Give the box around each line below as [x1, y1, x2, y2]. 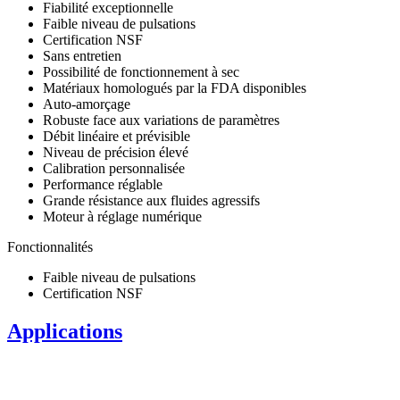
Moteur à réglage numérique [43, 208, 202, 224]
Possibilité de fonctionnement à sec [43, 63, 239, 79]
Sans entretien [43, 47, 121, 63]
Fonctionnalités [7, 238, 93, 254]
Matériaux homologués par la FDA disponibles [43, 79, 306, 96]
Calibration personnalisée [43, 160, 185, 176]
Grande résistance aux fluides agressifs [43, 192, 260, 208]
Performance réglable [43, 176, 162, 192]
